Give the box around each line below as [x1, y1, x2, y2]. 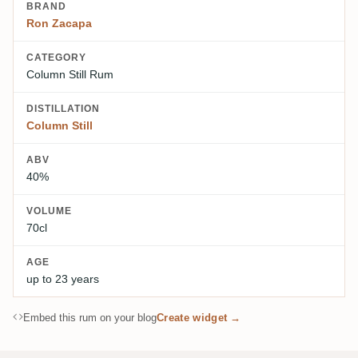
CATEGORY [26, 51, 86, 63]
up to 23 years [26, 272, 99, 285]
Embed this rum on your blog [23, 311, 157, 324]
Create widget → [157, 311, 241, 324]
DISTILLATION [26, 102, 100, 114]
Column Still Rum [26, 67, 113, 81]
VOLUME [26, 205, 72, 217]
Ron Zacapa [26, 16, 92, 30]
